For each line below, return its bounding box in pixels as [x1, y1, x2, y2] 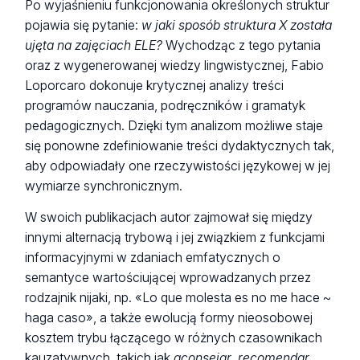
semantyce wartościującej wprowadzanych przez [25, 269, 312, 285]
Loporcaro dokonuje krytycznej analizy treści [25, 77, 284, 93]
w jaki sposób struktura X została [141, 17, 333, 33]
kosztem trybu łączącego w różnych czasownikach [25, 329, 323, 346]
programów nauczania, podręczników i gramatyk [25, 97, 306, 113]
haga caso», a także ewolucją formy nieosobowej [25, 309, 313, 325]
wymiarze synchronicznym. [25, 178, 183, 194]
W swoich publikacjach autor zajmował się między [25, 209, 313, 225]
